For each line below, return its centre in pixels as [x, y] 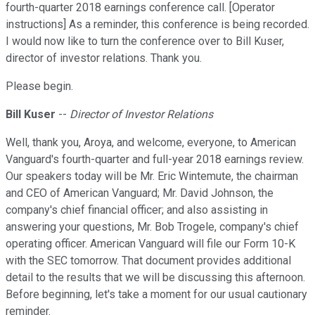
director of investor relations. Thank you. [104, 58]
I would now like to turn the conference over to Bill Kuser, [145, 41]
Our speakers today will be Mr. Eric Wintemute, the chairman [152, 176]
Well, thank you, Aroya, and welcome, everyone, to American [151, 143]
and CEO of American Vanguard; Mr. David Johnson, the [140, 193]
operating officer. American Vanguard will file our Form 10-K [150, 244]
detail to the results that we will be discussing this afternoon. [155, 278]
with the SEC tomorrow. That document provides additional [148, 261]
